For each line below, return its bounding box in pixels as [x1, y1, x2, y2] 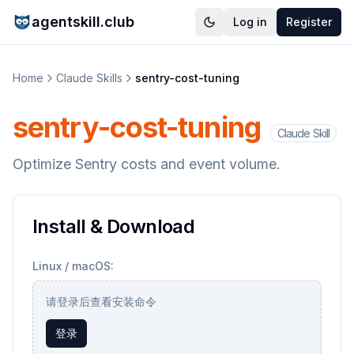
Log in [233, 15, 267, 28]
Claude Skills [56, 71, 122, 85]
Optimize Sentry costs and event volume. [13, 156, 281, 172]
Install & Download [32, 215, 195, 238]
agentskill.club [32, 13, 134, 30]
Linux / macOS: [32, 259, 114, 273]
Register [286, 15, 332, 28]
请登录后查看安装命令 [46, 295, 156, 308]
